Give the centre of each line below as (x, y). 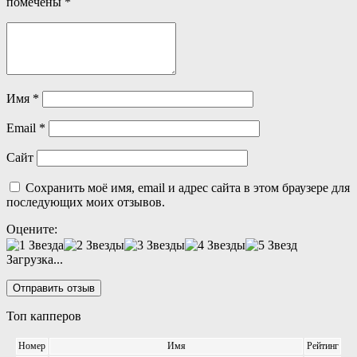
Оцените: (32, 229)
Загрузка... (35, 260)
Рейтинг (323, 346)
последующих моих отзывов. (86, 202)
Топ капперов (44, 316)
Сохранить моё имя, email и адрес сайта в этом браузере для (188, 188)
